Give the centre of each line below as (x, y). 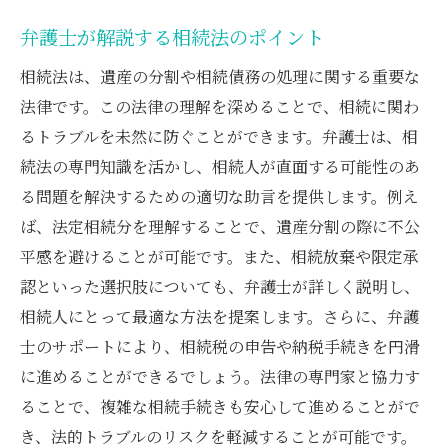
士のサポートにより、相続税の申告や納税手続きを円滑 (220, 346)
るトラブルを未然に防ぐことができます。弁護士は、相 (219, 136)
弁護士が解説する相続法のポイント (172, 36)
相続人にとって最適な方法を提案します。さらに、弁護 (219, 316)
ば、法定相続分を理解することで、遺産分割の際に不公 (220, 226)
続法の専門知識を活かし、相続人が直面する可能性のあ (220, 166)
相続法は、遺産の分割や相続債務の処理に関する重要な (220, 76)
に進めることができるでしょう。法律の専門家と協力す (220, 376)
